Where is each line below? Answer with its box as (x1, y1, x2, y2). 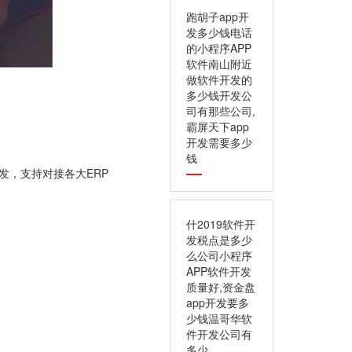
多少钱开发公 (186, 87, 252, 103)
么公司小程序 (186, 247, 252, 263)
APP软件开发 (186, 263, 251, 279)
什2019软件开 (186, 216, 255, 232)
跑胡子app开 (186, 9, 249, 24)
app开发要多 (186, 295, 249, 310)
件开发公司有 (186, 326, 252, 342)
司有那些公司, (186, 103, 255, 119)
